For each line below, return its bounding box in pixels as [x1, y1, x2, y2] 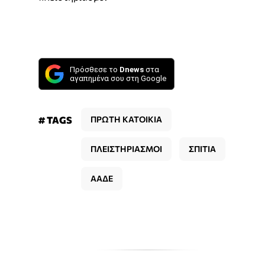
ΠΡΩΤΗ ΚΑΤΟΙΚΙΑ [91, 114, 162, 125]
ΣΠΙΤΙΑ [189, 144, 216, 154]
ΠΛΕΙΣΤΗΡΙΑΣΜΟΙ [91, 144, 162, 154]
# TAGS [38, 114, 72, 126]
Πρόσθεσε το [70, 65, 119, 75]
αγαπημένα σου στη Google [70, 74, 166, 83]
